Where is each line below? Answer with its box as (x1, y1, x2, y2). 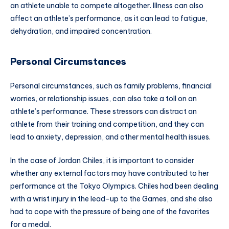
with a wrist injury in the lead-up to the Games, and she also (10, 194, 213, 204)
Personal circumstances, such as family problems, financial (10, 81, 212, 91)
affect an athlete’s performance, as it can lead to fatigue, (10, 13, 208, 23)
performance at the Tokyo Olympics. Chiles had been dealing (10, 181, 218, 191)
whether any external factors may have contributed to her (10, 169, 209, 178)
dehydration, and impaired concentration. (10, 26, 152, 36)
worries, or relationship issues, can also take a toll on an (10, 94, 197, 104)
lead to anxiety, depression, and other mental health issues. (10, 132, 211, 142)
